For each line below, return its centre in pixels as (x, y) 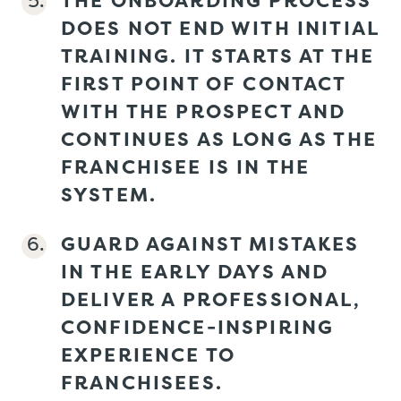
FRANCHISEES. (142, 382)
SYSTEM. (109, 194)
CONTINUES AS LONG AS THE (219, 138)
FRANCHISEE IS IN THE (186, 166)
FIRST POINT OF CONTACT (204, 83)
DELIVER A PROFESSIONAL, (211, 299)
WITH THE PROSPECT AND (204, 111)
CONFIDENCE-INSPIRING (198, 326)
